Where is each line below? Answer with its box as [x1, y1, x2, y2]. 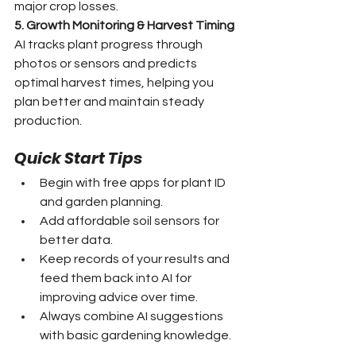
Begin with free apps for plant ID [40, 176, 228, 189]
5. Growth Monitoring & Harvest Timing [14, 18, 234, 32]
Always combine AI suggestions [40, 309, 226, 323]
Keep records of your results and [40, 252, 232, 265]
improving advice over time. [40, 290, 198, 304]
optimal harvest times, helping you [14, 75, 216, 89]
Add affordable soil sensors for [40, 214, 222, 227]
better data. [40, 233, 113, 246]
